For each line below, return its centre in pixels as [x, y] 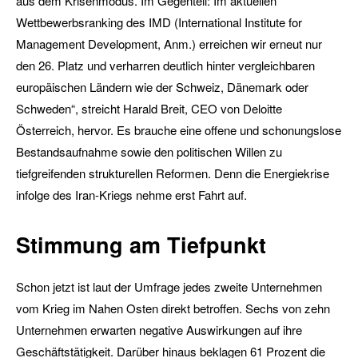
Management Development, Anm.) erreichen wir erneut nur [169, 44]
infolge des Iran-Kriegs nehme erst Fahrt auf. [133, 195]
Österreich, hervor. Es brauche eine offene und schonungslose [179, 130]
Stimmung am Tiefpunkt [141, 245]
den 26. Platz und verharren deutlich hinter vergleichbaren [165, 66]
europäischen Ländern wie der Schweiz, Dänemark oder [162, 87]
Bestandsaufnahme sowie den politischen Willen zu [149, 152]
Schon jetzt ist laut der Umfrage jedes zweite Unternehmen [169, 287]
